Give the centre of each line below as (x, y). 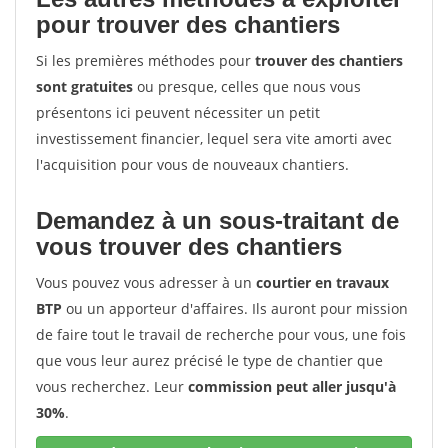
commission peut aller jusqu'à (292, 386)
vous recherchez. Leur (112, 386)
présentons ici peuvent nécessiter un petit (178, 112)
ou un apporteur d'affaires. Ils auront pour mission (235, 308)
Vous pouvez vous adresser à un (146, 282)
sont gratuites (84, 86)
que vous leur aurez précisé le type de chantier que (209, 360)
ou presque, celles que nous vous (247, 86)
